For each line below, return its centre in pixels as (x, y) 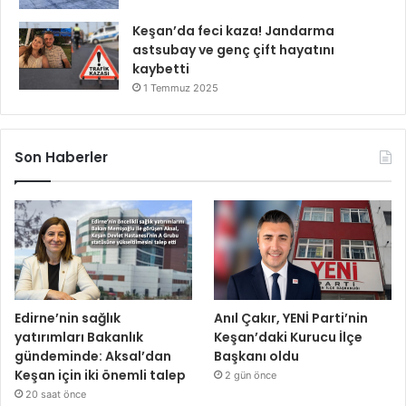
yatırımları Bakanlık (79, 338)
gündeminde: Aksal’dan (93, 357)
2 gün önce (251, 376)
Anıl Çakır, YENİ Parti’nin (291, 319)
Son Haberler (61, 158)
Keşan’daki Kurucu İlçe (289, 338)
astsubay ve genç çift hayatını (233, 50)
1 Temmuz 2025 (181, 88)
